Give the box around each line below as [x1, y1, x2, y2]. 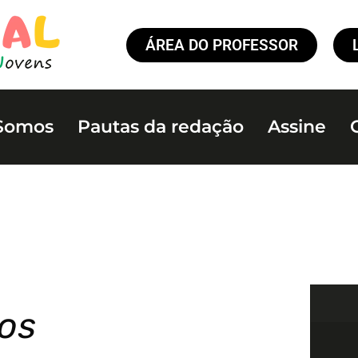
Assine [268, 116, 327, 137]
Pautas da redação [78, 116, 245, 137]
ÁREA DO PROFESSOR [145, 35, 298, 54]
